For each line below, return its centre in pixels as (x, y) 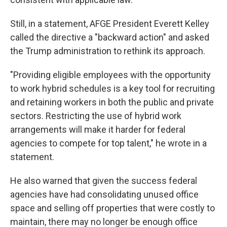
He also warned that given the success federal (104, 181)
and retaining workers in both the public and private (112, 102)
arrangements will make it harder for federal (98, 129)
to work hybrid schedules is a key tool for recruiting (112, 88)
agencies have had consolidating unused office (104, 194)
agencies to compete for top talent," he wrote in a (108, 143)
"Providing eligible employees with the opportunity (110, 75)
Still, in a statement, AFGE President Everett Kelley (110, 24)
